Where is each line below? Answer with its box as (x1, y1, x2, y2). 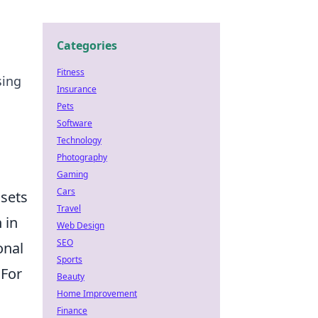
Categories (57, 38, 117, 53)
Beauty (57, 270, 84, 283)
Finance (57, 305, 87, 317)
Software (57, 117, 92, 129)
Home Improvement (57, 287, 137, 300)
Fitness (57, 66, 84, 78)
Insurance (57, 83, 97, 95)
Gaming (57, 168, 88, 180)
